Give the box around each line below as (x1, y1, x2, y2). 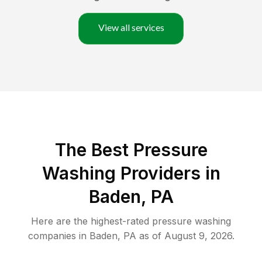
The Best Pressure (54, 139, 208, 161)
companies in (27, 230, 87, 242)
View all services (98, 22, 164, 33)
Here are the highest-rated (31, 215, 152, 227)
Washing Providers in (42, 163, 220, 184)
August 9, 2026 (164, 230, 232, 242)
